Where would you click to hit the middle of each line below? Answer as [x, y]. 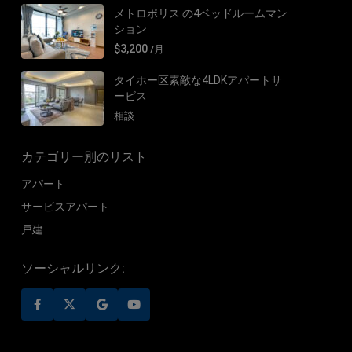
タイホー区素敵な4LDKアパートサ [198, 80]
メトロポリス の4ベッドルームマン [201, 13]
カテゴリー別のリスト [84, 156]
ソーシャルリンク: [73, 268]
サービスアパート [65, 206]
